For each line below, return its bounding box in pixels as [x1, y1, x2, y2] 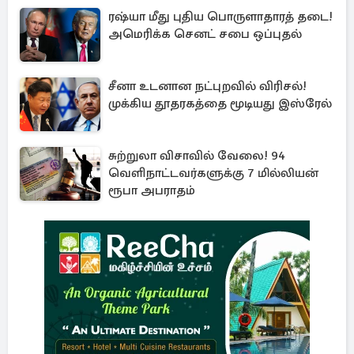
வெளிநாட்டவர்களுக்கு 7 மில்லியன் [108, 165, 318, 181]
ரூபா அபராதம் [108, 183, 195, 198]
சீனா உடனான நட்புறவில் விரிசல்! [108, 78, 307, 94]
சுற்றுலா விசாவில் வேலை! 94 [108, 148, 285, 164]
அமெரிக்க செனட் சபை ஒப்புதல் [108, 26, 302, 42]
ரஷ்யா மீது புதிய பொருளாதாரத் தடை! [108, 9, 333, 24]
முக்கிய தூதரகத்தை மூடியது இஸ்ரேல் [108, 96, 332, 111]
